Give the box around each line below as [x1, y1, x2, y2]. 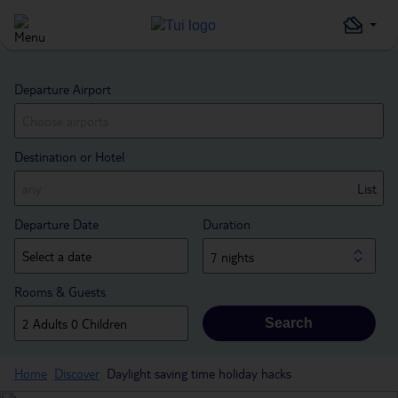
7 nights [210, 249, 254, 265]
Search [265, 315, 314, 330]
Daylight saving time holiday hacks [107, 365, 291, 381]
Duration [202, 216, 251, 232]
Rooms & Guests [14, 283, 106, 299]
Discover [54, 365, 99, 381]
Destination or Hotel [14, 148, 124, 164]
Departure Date [14, 216, 99, 232]
